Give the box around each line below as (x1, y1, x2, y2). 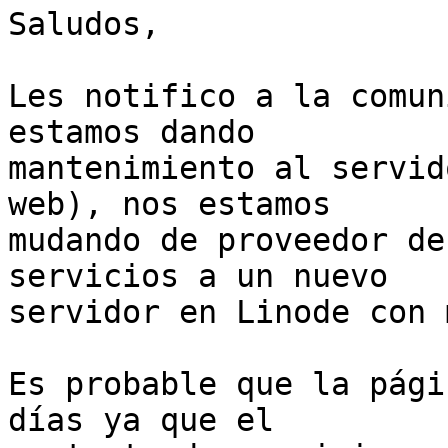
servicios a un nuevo (8, 258, 388, 295)
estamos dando (8, 114, 255, 151)
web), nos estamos (8, 186, 331, 223)
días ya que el (8, 402, 274, 439)
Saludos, (8, 6, 160, 43)
